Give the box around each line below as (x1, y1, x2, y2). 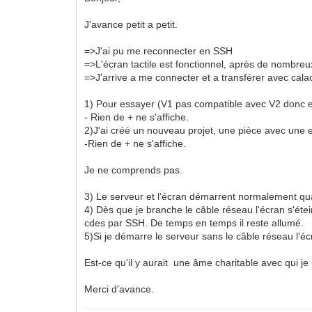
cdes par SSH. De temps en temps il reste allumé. (84, 217, 304, 228)
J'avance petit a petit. (84, 18, 178, 30)
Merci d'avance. (84, 283, 155, 295)
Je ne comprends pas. (84, 164, 183, 175)
